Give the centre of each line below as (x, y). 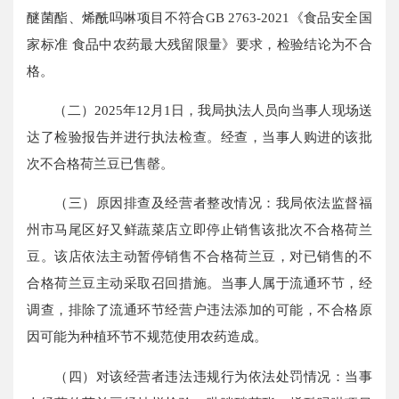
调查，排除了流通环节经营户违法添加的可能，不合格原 (199, 310)
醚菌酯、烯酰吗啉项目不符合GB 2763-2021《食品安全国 (199, 17)
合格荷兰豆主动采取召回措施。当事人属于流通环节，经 (199, 283)
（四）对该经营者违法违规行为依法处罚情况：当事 (199, 376)
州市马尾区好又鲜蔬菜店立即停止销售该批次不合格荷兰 (199, 230)
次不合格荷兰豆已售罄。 (101, 164)
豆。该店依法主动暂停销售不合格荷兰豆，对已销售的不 (199, 256)
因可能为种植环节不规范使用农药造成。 (147, 337)
